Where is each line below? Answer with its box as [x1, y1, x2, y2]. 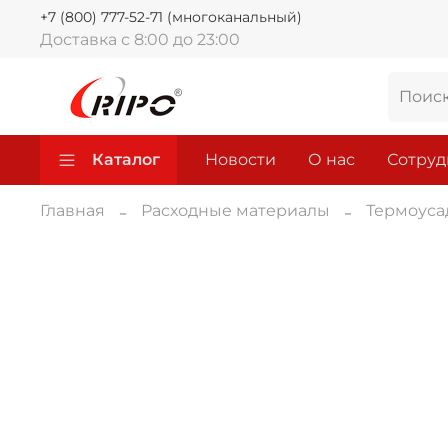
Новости [205, 150, 276, 170]
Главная [40, 200, 105, 220]
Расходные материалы [141, 200, 330, 220]
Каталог [92, 150, 160, 170]
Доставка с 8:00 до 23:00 [40, 29, 240, 49]
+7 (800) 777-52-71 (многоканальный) [40, 7, 302, 26]
